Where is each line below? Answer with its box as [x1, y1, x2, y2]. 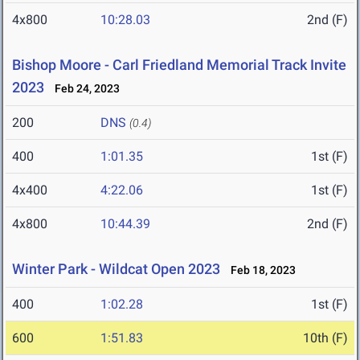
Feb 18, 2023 [223, 264, 296, 277]
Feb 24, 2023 [47, 82, 120, 96]
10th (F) [303, 330, 348, 346]
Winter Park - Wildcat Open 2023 [12, 260, 220, 278]
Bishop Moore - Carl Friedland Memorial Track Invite [12, 56, 346, 74]
